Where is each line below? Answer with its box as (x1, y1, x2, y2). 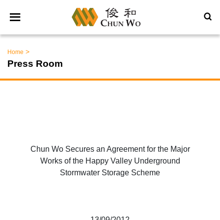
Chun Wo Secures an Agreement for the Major (30, 145, 190, 153)
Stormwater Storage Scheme (60, 168, 160, 177)
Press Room (7, 58, 63, 69)
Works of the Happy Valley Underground (40, 157, 180, 165)
